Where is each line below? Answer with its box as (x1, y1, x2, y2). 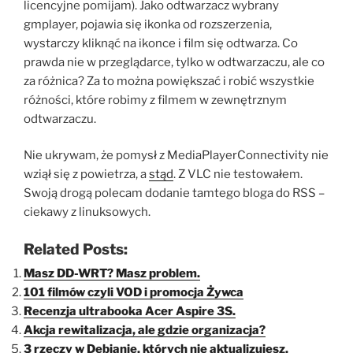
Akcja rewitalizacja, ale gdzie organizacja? (24, 322, 266, 337)
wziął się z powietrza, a (24, 167, 149, 182)
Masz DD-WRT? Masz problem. (24, 266, 200, 281)
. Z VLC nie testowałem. (173, 167, 303, 182)
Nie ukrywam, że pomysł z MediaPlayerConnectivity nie (24, 148, 329, 163)
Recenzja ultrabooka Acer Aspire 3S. (24, 303, 236, 318)
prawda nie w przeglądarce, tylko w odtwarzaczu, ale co (24, 54, 325, 69)
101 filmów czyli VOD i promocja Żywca (24, 284, 243, 299)
